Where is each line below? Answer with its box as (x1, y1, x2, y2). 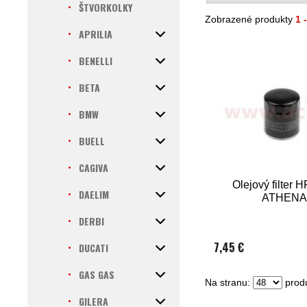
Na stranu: (205, 277, 254, 288)
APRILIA (79, 27, 112, 41)
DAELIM (79, 187, 109, 201)
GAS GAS (79, 267, 114, 282)
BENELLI (79, 53, 112, 68)
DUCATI (79, 241, 108, 255)
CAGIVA (79, 160, 108, 175)
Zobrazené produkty (205, 14, 296, 25)
